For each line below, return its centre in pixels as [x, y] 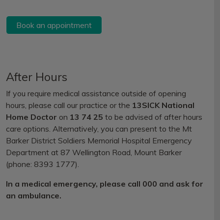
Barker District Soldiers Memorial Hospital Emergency [99, 140]
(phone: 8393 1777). [42, 164]
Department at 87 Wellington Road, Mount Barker [94, 152]
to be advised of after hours [153, 117]
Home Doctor [31, 117]
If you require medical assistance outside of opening [96, 93]
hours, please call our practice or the [69, 105]
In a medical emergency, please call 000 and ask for [105, 184]
